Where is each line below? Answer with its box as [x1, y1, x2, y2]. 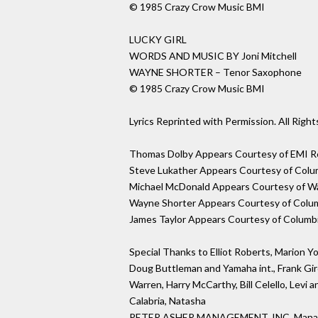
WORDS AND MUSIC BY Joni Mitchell [129, 50, 297, 62]
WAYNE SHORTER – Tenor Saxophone [129, 66, 302, 79]
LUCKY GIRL [129, 33, 187, 46]
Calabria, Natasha [129, 295, 206, 307]
